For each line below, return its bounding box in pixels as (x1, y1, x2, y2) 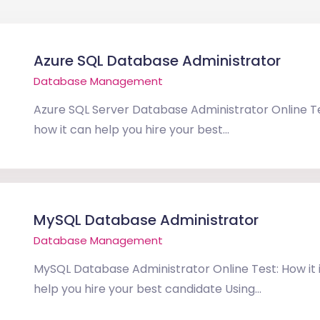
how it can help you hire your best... (34, 121, 229, 138)
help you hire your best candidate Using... (34, 281, 261, 297)
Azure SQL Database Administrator (34, 51, 281, 71)
